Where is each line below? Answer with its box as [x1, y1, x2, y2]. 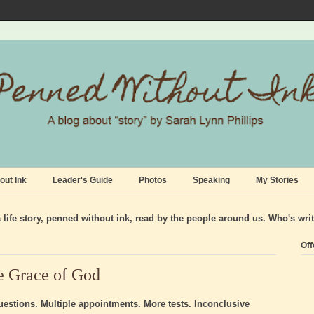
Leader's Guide [53, 175, 113, 185]
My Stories [256, 175, 299, 185]
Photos [139, 175, 167, 185]
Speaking [193, 175, 230, 185]
